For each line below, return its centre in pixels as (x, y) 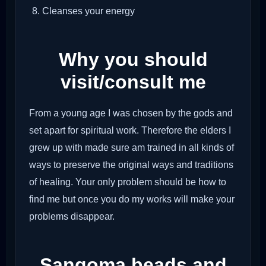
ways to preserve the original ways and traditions (131, 165)
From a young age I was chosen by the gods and (131, 113)
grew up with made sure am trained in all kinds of (132, 148)
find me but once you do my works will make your (132, 199)
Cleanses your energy (88, 11)
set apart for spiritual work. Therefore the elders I (130, 130)
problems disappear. (72, 216)
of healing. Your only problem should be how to (128, 182)
